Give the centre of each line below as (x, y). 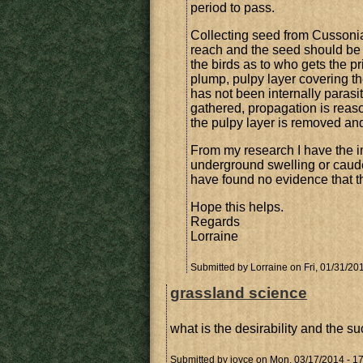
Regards (215, 222)
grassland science (239, 293)
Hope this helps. (237, 207)
